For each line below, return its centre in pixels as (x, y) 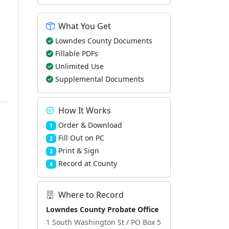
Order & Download (90, 125)
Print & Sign (78, 151)
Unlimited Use (79, 66)
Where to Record (91, 195)
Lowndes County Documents (104, 41)
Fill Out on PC (81, 138)
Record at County (87, 163)
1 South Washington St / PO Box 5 (104, 222)
